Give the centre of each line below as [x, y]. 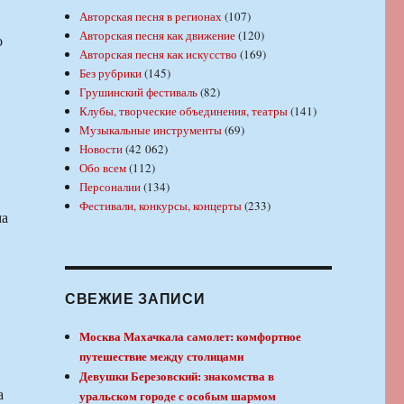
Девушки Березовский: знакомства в [177, 376]
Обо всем [103, 168]
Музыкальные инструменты [151, 130]
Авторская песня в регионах [151, 17]
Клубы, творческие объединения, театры [184, 111]
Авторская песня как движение [158, 36]
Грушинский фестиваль [139, 92]
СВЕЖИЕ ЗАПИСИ [135, 298]
